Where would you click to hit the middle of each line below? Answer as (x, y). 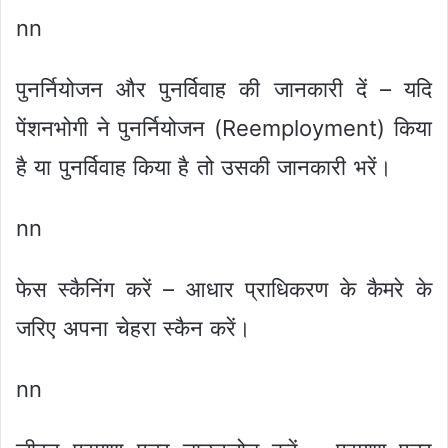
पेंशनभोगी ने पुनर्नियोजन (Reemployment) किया (224, 128)
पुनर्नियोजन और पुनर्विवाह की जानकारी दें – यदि (224, 89)
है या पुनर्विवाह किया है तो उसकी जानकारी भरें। (204, 167)
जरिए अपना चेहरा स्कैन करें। (134, 328)
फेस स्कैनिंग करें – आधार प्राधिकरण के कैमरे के (224, 289)
